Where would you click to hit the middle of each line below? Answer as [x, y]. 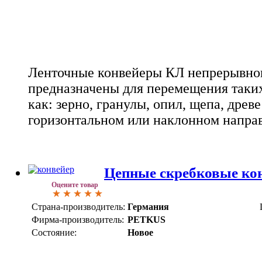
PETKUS [146, 219]
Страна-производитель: [78, 206]
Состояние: [54, 232]
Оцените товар [75, 185]
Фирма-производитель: [78, 219]
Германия [148, 206]
